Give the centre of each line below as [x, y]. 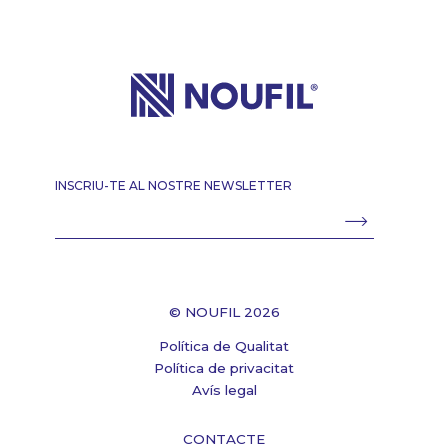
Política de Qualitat [224, 346]
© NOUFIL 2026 [224, 311]
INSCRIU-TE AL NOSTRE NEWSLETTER [173, 186]
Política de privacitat [224, 368]
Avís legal [224, 390]
